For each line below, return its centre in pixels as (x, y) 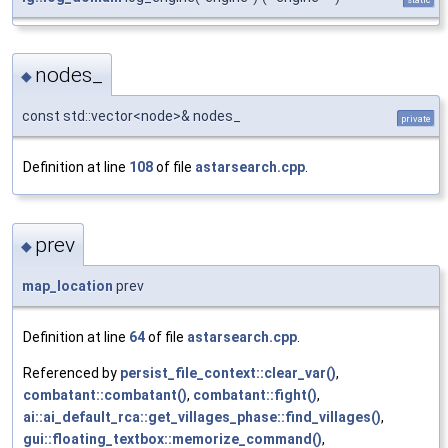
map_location (67, 285)
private (416, 119)
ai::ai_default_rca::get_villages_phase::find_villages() (202, 416)
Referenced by (71, 372)
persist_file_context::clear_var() (228, 372)
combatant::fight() (255, 394)
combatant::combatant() (105, 394)
